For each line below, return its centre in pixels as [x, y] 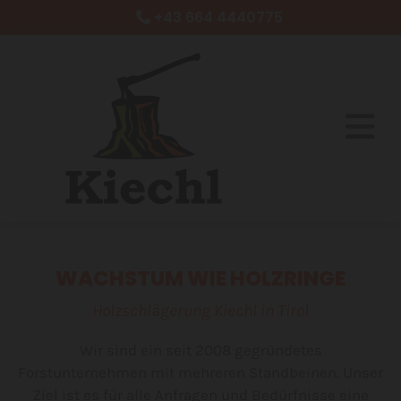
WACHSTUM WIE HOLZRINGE [200, 279]
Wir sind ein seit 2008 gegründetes [200, 350]
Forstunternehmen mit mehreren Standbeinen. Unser [200, 373]
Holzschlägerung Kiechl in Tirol [200, 311]
